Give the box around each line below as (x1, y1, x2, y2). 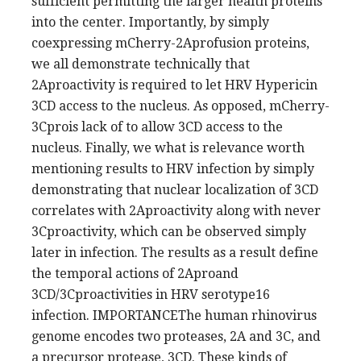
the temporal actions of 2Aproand (31, 265, 239, 281)
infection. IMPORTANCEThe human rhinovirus (31, 307, 317, 323)
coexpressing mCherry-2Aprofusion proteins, (31, 35, 309, 51)
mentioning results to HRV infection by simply (31, 160, 314, 176)
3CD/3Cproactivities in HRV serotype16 (31, 286, 270, 302)
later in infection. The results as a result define (31, 244, 318, 260)
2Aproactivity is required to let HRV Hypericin (31, 77, 317, 93)
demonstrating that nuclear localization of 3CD (31, 181, 318, 197)
